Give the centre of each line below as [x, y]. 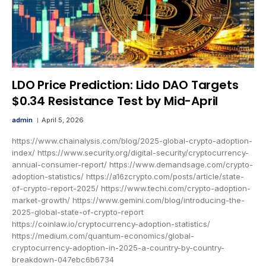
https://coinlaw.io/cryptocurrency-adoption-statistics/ [111, 224]
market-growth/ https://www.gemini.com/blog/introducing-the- [128, 200]
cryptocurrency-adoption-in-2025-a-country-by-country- [118, 248]
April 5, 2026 [63, 120]
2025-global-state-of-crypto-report [78, 212]
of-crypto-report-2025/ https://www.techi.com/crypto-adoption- [131, 189]
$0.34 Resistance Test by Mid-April [115, 101]
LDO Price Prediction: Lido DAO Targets [125, 85]
